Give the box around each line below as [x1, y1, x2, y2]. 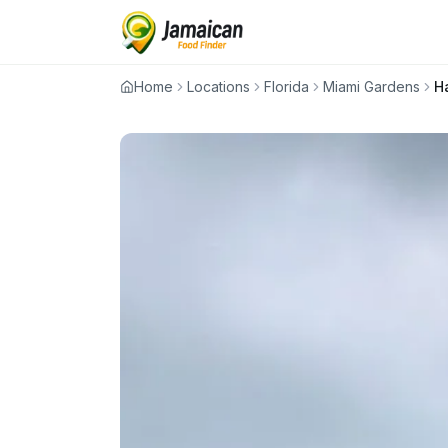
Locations [187, 78, 250, 95]
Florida [264, 78, 309, 95]
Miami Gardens [323, 78, 420, 95]
